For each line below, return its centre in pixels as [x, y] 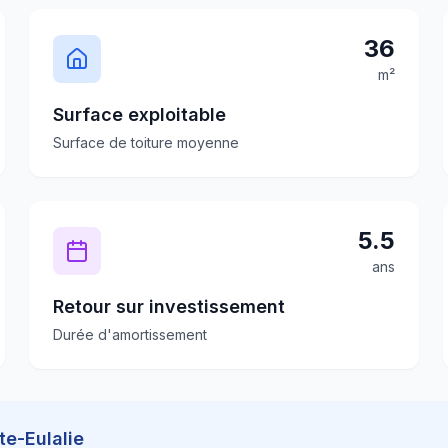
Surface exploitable [140, 114]
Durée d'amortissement [130, 334]
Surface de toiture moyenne [146, 142]
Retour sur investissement [169, 306]
